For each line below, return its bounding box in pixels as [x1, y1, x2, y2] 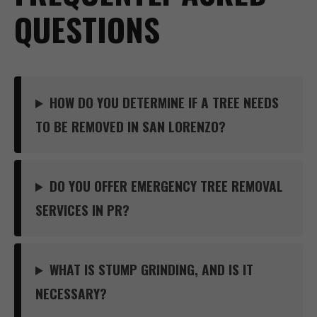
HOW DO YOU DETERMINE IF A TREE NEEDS [50, 92, 279, 113]
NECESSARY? [35, 283, 107, 304]
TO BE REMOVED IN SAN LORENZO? [35, 116, 226, 137]
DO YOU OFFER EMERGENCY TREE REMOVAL [50, 175, 284, 196]
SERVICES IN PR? [35, 200, 129, 220]
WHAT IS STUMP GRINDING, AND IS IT [50, 259, 254, 279]
